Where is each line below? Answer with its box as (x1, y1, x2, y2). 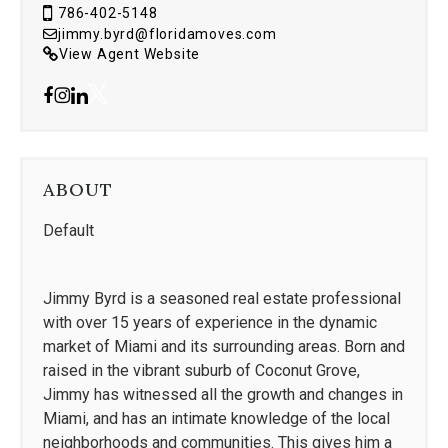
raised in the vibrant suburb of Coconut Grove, (43, 360, 360, 380)
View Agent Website (58, 45, 201, 62)
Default (43, 220, 94, 240)
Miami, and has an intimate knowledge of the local (43, 408, 390, 428)
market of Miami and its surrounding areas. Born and (43, 336, 405, 356)
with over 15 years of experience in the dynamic (43, 312, 377, 332)
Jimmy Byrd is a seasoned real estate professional (43, 288, 401, 308)
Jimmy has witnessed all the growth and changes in (43, 384, 403, 404)
